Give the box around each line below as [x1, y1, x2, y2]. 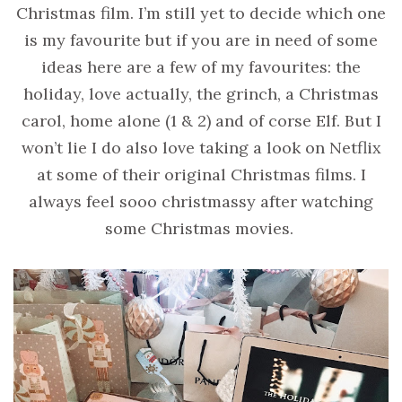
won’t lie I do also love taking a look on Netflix [21, 137, 381, 159]
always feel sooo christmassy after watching [29, 191, 373, 213]
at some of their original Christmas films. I [36, 164, 366, 186]
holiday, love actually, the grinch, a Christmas [23, 83, 379, 105]
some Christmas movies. [104, 218, 293, 240]
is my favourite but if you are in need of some [24, 30, 378, 51]
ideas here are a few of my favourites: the [41, 57, 361, 78]
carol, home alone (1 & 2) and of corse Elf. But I [21, 110, 381, 132]
